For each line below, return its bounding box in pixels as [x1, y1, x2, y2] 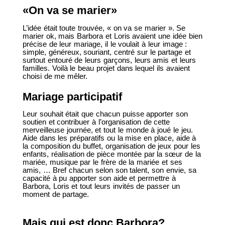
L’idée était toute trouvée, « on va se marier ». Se [22, 23, 186, 32]
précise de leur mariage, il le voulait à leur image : [22, 39, 187, 48]
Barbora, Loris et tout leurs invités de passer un [22, 182, 180, 191]
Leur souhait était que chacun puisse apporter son [22, 109, 188, 119]
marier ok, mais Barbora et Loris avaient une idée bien [22, 31, 202, 40]
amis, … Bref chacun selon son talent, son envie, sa [22, 166, 196, 175]
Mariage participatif [22, 90, 122, 103]
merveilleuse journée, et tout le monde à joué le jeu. [22, 126, 193, 135]
